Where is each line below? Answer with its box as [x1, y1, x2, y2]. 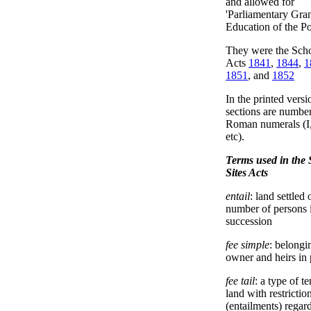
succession [226, 215, 272, 227]
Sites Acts [226, 167, 268, 178]
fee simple [226, 239, 269, 251]
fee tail [226, 275, 255, 287]
